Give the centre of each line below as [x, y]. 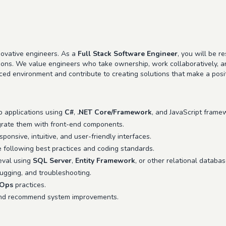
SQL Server [52, 161]
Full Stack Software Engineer [128, 54]
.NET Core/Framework [115, 112]
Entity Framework [105, 161]
